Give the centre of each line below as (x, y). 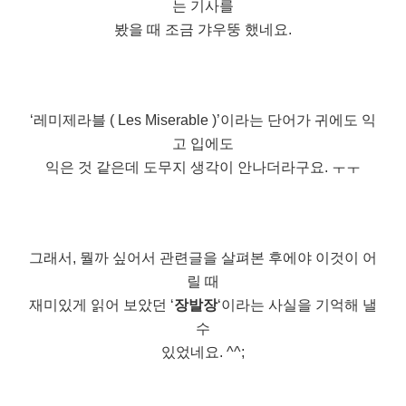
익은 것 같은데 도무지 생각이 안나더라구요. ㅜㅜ (203, 168)
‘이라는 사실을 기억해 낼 (297, 305)
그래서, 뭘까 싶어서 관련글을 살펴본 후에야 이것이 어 (203, 258)
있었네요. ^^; (203, 353)
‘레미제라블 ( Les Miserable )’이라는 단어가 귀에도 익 (203, 121)
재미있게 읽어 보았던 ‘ (101, 305)
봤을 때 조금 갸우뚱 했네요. (203, 30)
